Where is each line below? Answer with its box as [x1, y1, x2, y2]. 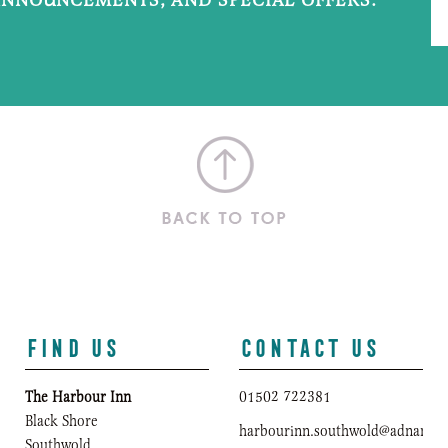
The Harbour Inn [25, 387, 131, 405]
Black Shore [25, 411, 98, 429]
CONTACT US [239, 329, 378, 358]
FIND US [25, 329, 119, 358]
